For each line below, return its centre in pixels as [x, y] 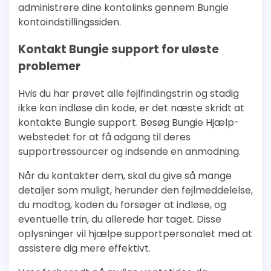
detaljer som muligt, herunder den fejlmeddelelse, [135, 190]
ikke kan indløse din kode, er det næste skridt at [131, 108]
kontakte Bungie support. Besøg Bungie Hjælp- [129, 122]
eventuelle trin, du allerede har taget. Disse [120, 219]
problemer [49, 67]
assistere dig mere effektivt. [84, 248]
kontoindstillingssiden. [70, 22]
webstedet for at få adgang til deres [104, 137]
